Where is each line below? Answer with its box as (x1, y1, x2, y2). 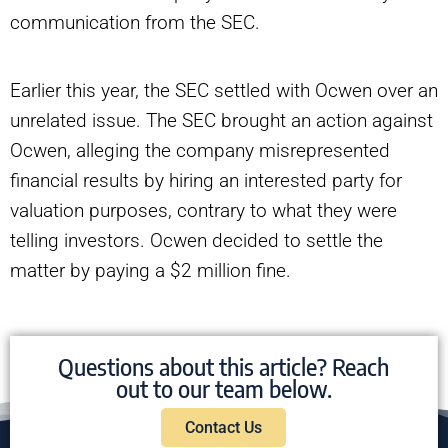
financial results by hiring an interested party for (10, 169, 402, 193)
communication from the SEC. (10, 11, 260, 35)
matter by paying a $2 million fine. (10, 259, 291, 283)
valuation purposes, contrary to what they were (10, 199, 397, 223)
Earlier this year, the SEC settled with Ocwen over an (10, 79, 438, 103)
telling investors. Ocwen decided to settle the (10, 229, 383, 253)
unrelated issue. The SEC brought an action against (10, 109, 433, 133)
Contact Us (185, 417, 262, 437)
